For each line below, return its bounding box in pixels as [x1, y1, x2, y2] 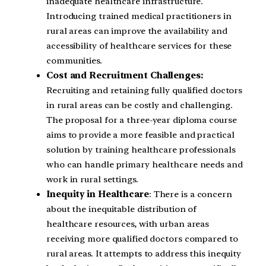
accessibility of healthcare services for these [46, 40, 232, 52]
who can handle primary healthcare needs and [46, 159, 243, 170]
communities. [46, 55, 102, 66]
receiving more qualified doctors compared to [46, 233, 238, 245]
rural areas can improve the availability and [46, 26, 227, 37]
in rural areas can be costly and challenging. [46, 100, 233, 111]
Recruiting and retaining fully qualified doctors [46, 85, 243, 96]
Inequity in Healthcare [46, 189, 149, 200]
